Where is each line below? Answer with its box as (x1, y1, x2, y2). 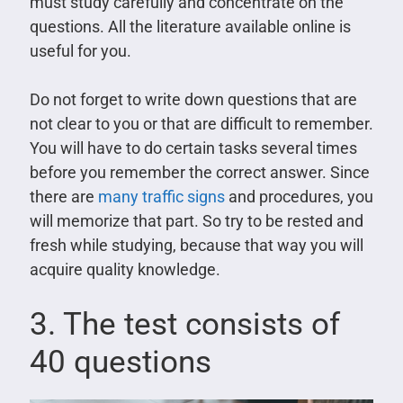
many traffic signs (97, 186, 225, 206)
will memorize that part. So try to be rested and (29, 210, 363, 230)
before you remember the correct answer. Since (29, 162, 370, 182)
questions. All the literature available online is (29, 16, 351, 36)
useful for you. (29, 40, 131, 60)
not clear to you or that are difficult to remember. (29, 113, 373, 133)
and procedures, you (224, 186, 373, 206)
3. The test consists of (29, 305, 340, 343)
